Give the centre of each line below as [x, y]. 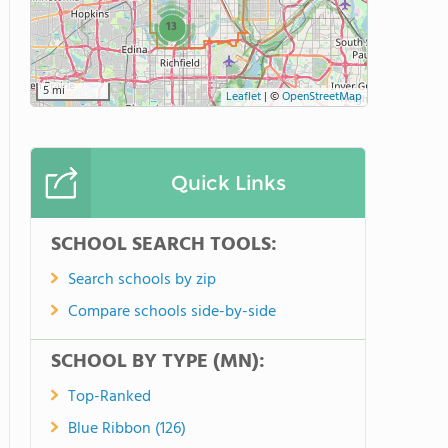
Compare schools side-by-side [172, 312]
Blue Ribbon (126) [127, 429]
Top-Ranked [109, 397]
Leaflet [243, 97]
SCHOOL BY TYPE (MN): [158, 362]
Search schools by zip [142, 280]
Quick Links [228, 183]
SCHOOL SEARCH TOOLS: [164, 245]
